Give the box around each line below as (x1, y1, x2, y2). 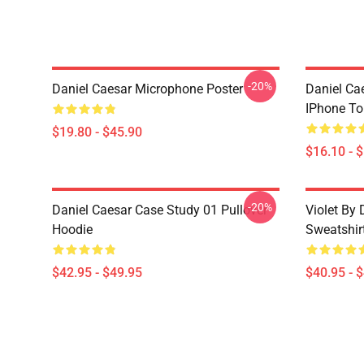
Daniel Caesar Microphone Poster (52, 81, 243, 97)
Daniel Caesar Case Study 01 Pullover (52, 202, 267, 218)
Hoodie (52, 222, 93, 237)
